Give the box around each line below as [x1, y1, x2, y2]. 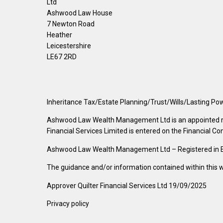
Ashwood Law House [47, 8, 113, 17]
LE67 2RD [47, 52, 77, 61]
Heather [47, 30, 73, 39]
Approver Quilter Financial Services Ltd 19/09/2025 [47, 181, 207, 190]
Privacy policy [47, 200, 90, 208]
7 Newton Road [47, 19, 95, 28]
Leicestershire [47, 41, 92, 50]
